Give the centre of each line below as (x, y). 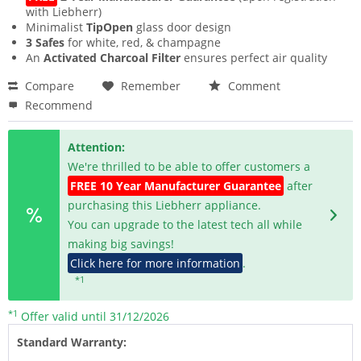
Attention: (97, 147)
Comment (253, 86)
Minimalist (56, 27)
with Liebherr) (64, 12)
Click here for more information (156, 263)
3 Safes (45, 43)
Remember (151, 86)
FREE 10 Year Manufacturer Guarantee (176, 186)
